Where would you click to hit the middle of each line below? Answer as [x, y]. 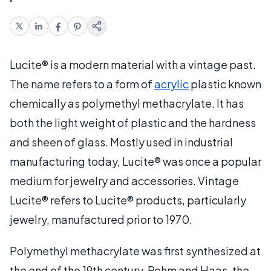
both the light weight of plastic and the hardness [133, 122]
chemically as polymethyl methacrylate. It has [127, 103]
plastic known [225, 83]
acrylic [171, 83]
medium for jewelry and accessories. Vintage [124, 180]
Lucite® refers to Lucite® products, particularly [128, 200]
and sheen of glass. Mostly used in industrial [121, 142]
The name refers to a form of [82, 83]
